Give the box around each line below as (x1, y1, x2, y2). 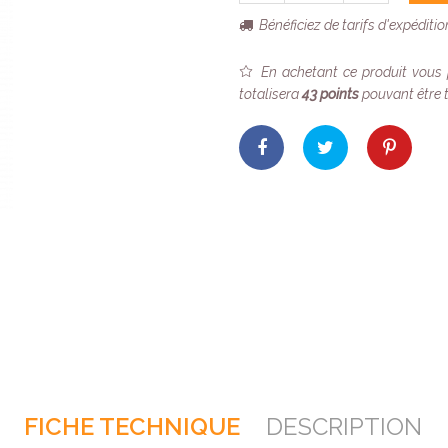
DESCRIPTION (266, 412, 422, 442)
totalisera (239, 86, 302, 102)
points (317, 86, 359, 102)
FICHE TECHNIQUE (24, 412, 240, 442)
